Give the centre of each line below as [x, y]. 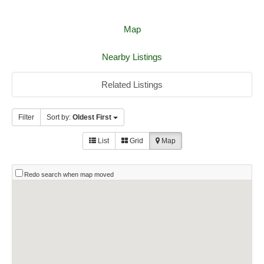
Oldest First [92, 118]
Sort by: [60, 118]
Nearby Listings [132, 57]
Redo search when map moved [69, 175]
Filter [26, 118]
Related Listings [132, 85]
